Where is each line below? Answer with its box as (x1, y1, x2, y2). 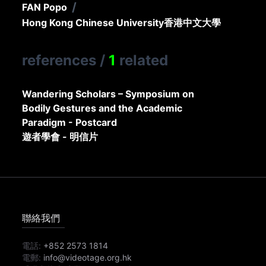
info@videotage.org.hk (43, 252, 132, 262)
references (22, 51, 97, 69)
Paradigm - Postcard (22, 116, 118, 128)
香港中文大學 (164, 16, 221, 28)
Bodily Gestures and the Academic (22, 102, 183, 114)
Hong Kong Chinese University (22, 16, 164, 28)
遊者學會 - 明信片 (22, 130, 99, 142)
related (116, 51, 169, 69)
